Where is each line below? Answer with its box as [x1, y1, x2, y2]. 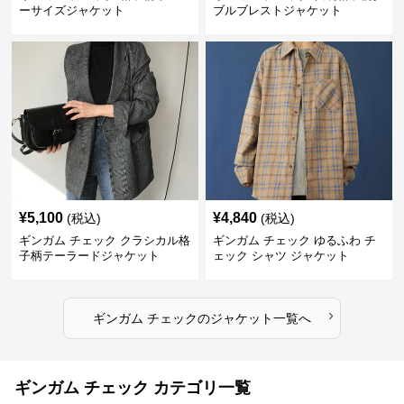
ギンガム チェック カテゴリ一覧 [14, 379, 251, 397]
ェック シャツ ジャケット [212, 249, 349, 262]
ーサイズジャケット [19, 4, 125, 17]
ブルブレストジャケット [212, 4, 342, 17]
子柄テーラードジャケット [19, 249, 161, 262]
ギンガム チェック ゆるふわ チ [212, 234, 376, 247]
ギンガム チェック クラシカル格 [19, 234, 191, 247]
